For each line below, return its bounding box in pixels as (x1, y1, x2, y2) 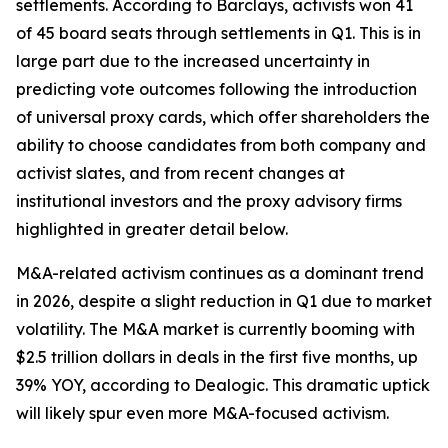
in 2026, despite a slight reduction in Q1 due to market (16, 291, 432, 311)
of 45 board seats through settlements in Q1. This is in (16, 23, 421, 43)
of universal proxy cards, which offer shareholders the (16, 107, 430, 127)
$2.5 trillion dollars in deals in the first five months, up (16, 347, 418, 367)
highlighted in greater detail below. (16, 219, 288, 239)
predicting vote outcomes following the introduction (16, 79, 417, 99)
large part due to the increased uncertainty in (16, 51, 370, 71)
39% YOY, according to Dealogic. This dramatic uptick (16, 375, 430, 395)
